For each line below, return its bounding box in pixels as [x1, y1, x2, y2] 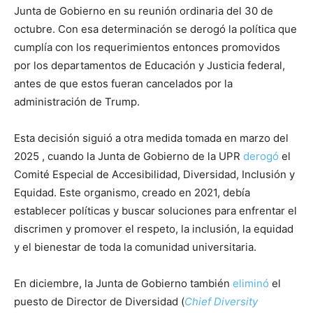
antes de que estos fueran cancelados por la [14, 76, 233, 90]
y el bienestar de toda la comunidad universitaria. [14, 240, 256, 254]
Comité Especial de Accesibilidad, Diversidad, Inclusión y [14, 167, 295, 181]
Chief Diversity [184, 294, 258, 308]
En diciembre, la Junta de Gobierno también [14, 276, 233, 290]
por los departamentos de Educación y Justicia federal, [14, 58, 285, 72]
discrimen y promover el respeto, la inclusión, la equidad [14, 221, 293, 235]
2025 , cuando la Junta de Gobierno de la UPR [14, 149, 243, 163]
